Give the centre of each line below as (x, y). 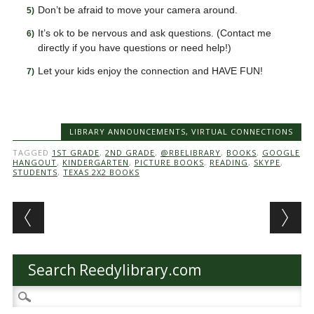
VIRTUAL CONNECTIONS (243, 131)
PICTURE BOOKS (169, 162)
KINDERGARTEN (95, 162)
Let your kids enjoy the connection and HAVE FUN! (150, 71)
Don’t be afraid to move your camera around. (137, 10)
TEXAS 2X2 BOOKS (101, 172)
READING (228, 162)
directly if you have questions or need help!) (134, 48)
